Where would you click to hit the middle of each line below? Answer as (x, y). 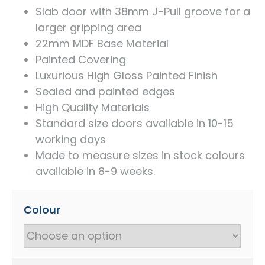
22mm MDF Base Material (102, 43)
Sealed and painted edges (105, 91)
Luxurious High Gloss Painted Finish (127, 75)
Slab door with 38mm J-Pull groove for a (143, 11)
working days (71, 139)
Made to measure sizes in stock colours (140, 155)
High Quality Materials (93, 107)
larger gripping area (88, 27)
